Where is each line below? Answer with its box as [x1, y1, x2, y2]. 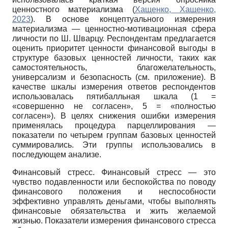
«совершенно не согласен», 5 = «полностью [12, 101, 216, 110]
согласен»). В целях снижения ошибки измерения [12, 111, 216, 120]
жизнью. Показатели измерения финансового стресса [12, 216, 216, 225]
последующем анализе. [12, 150, 101, 159]
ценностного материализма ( [12, 5, 135, 14]
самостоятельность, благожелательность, [12, 63, 216, 72]
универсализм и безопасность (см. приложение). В [12, 72, 216, 81]
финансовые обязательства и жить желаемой [12, 206, 216, 215]
